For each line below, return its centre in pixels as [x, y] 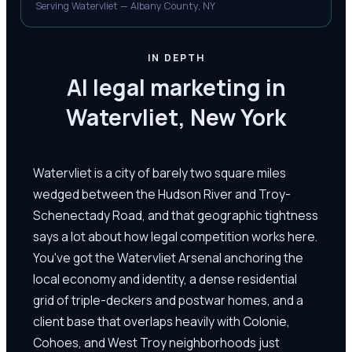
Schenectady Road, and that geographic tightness [176, 215]
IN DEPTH [176, 58]
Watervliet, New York [176, 117]
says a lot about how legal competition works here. [175, 236]
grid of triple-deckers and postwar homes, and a [168, 300]
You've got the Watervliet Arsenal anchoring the [168, 257]
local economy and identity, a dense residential [165, 279]
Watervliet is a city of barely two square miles [159, 172]
